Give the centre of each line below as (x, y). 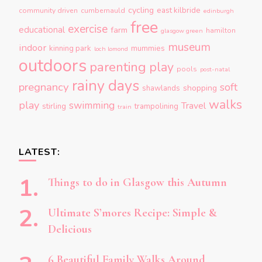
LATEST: (39, 152)
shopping (200, 88)
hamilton (221, 30)
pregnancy (44, 87)
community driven (48, 11)
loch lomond (111, 49)
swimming (92, 106)
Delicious (70, 229)
